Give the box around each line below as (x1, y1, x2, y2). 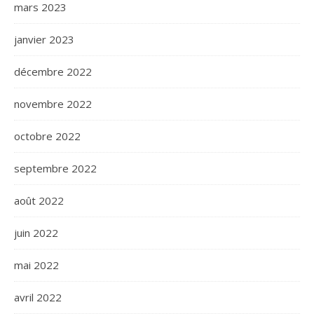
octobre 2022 (14, 129, 81, 144)
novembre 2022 (14, 97, 92, 111)
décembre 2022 (14, 64, 92, 79)
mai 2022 (14, 258, 59, 273)
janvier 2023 (14, 32, 74, 47)
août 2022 (14, 193, 64, 208)
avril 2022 (14, 290, 62, 305)
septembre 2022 (14, 161, 97, 176)
